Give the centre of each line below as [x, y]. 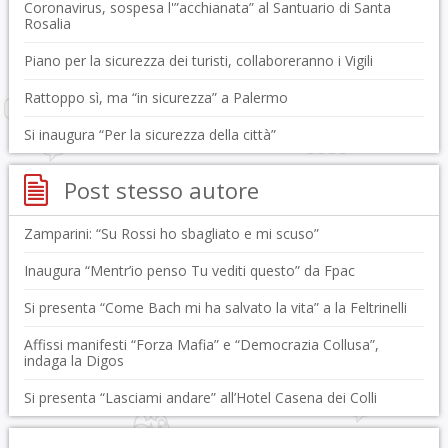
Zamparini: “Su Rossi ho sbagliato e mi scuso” [171, 233]
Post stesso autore [161, 190]
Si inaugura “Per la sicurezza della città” [149, 134]
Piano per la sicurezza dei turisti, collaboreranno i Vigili [198, 60]
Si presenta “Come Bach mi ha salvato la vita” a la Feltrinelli [215, 307]
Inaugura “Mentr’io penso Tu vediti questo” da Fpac [189, 270]
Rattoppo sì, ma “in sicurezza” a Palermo [155, 97]
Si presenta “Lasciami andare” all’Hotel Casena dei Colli [200, 397]
